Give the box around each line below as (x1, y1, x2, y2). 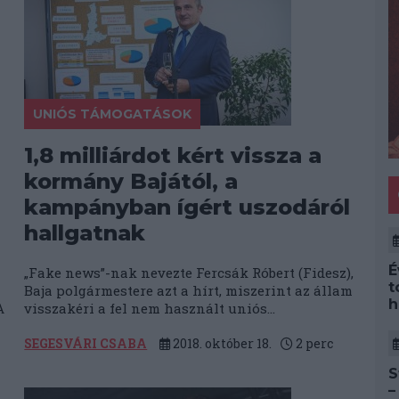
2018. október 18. (170, 335, 273, 352)
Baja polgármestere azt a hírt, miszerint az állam (24, 281, 354, 299)
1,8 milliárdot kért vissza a (24, 142, 322, 168)
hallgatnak (24, 220, 146, 246)
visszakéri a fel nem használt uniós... (24, 299, 276, 317)
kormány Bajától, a (24, 168, 239, 194)
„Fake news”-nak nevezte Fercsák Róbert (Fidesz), (24, 264, 354, 281)
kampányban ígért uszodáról (24, 194, 351, 220)
